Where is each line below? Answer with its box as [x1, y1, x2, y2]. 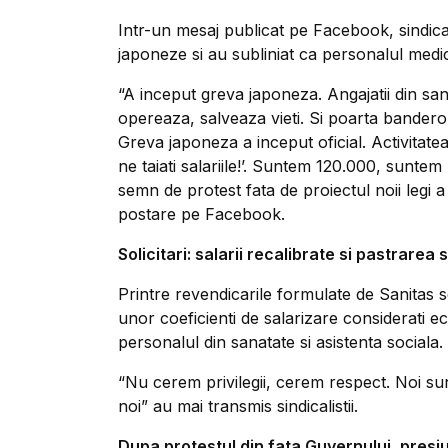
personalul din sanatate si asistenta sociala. [118, 332, 443, 352]
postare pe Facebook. [118, 204, 285, 224]
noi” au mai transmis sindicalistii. [118, 396, 358, 416]
